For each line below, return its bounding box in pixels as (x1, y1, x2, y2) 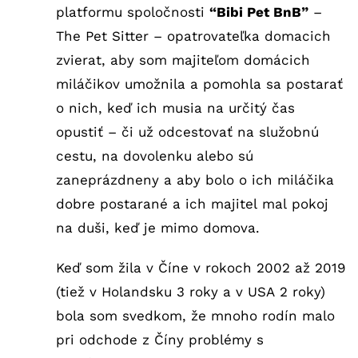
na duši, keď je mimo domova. (55, 219, 260, 236)
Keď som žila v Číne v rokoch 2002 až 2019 (55, 259, 345, 276)
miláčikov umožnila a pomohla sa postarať (55, 75, 343, 92)
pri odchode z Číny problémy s (55, 331, 264, 348)
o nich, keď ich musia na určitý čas (55, 99, 295, 116)
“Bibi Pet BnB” (209, 3, 308, 20)
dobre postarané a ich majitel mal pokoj (55, 195, 328, 212)
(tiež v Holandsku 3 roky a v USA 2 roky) (55, 283, 325, 300)
